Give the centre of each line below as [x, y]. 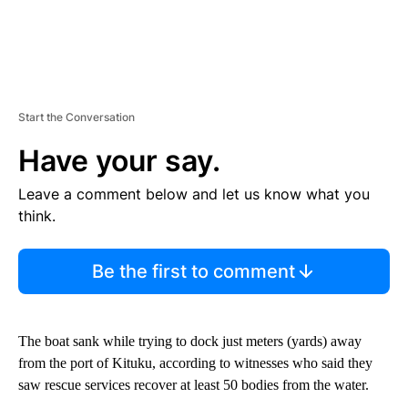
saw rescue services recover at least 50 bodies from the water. [194, 384]
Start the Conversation [76, 117]
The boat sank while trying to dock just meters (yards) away [190, 341]
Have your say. [119, 160]
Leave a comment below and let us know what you [194, 194]
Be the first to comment [193, 271]
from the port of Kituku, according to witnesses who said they [195, 362]
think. [37, 215]
